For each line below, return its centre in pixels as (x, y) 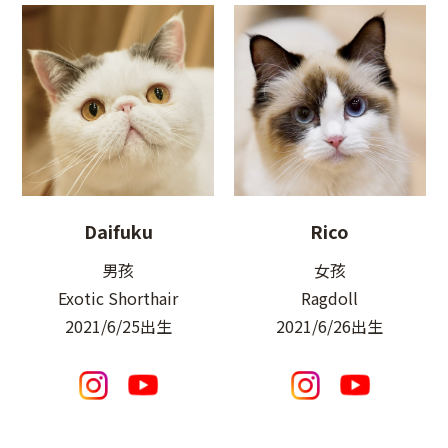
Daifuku (118, 231)
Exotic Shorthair (118, 298)
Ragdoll (330, 298)
